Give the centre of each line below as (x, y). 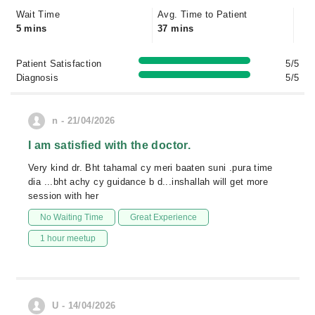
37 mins (176, 28)
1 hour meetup (68, 238)
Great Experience (164, 217)
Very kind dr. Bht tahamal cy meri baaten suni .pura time (150, 168)
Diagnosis (37, 78)
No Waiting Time (72, 217)
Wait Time (38, 14)
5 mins (31, 28)
